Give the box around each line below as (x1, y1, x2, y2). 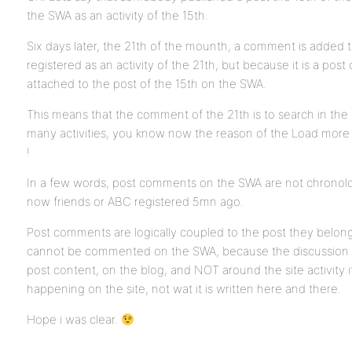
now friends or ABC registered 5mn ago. (27, 194, 244, 209)
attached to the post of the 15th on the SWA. (27, 76, 266, 91)
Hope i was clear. (27, 312, 121, 327)
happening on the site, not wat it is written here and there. (27, 281, 341, 296)
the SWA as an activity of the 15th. (27, 8, 208, 23)
